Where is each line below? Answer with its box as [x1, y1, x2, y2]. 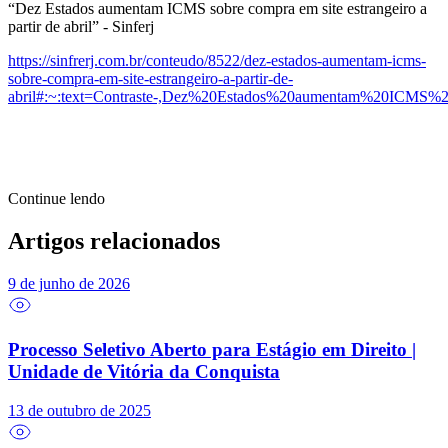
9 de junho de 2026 [8, 274, 130, 292]
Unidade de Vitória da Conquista [8, 361, 280, 383]
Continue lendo [8, 189, 105, 207]
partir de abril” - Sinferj [8, 17, 154, 35]
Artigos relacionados [8, 227, 220, 254]
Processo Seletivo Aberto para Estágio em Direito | [8, 339, 416, 361]
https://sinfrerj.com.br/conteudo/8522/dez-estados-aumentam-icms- [8, 51, 426, 69]
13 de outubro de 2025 [8, 402, 151, 420]
